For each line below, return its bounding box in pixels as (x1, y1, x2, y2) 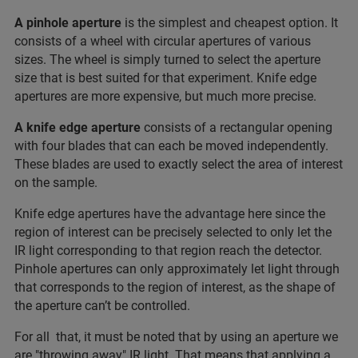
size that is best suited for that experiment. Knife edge (14, 70, 316, 86)
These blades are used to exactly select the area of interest (14, 156, 343, 172)
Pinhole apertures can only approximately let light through (14, 261, 340, 276)
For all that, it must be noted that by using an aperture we (14, 328, 338, 344)
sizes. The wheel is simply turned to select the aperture (14, 51, 320, 67)
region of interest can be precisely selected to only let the (14, 224, 332, 240)
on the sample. (14, 174, 97, 190)
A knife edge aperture (14, 119, 141, 135)
